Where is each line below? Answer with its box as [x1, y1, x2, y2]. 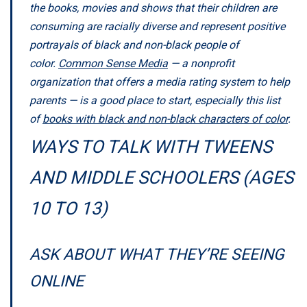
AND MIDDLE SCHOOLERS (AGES [29, 167, 293, 188]
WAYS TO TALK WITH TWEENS [29, 136, 272, 157]
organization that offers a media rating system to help [29, 75, 290, 88]
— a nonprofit [168, 56, 234, 70]
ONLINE [29, 271, 84, 291]
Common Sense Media [58, 56, 168, 70]
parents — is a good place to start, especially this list [29, 93, 280, 107]
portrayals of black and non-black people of [29, 38, 239, 51]
